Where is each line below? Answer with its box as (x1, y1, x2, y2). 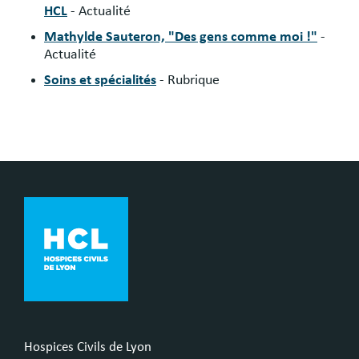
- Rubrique (159, 72, 220, 87)
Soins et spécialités (44, 72, 156, 87)
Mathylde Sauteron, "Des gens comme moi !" (44, 29, 317, 44)
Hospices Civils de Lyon (24, 340, 151, 354)
